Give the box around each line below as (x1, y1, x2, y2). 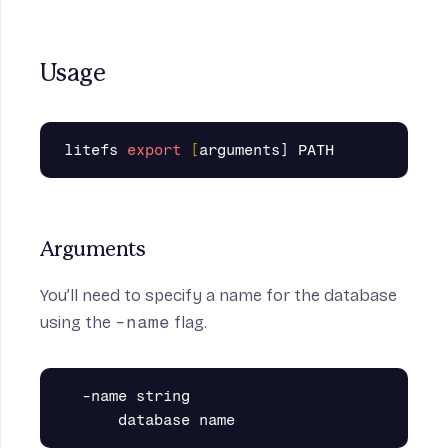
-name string (64, 387, 190, 405)
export (127, 141, 181, 159)
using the (40, 312, 115, 333)
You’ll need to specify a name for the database (40, 285, 397, 306)
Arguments (40, 240, 146, 260)
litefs (64, 141, 127, 159)
